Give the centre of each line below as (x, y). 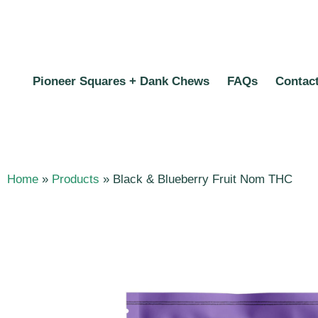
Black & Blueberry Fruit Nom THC (203, 179)
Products (76, 179)
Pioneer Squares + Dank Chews (121, 81)
